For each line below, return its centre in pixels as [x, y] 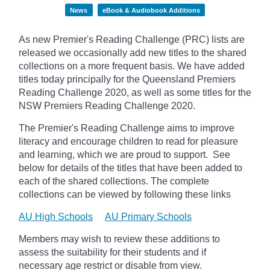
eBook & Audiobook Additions [151, 10]
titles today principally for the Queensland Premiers [127, 79]
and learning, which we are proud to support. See [124, 154]
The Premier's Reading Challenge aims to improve [127, 128]
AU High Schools [56, 216]
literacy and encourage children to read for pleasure [128, 141]
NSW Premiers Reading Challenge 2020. [107, 105]
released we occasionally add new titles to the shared [133, 52]
